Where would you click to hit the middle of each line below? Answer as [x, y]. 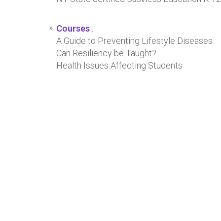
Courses [73, 28]
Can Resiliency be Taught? [106, 53]
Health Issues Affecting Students [119, 65]
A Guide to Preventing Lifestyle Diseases [134, 41]
